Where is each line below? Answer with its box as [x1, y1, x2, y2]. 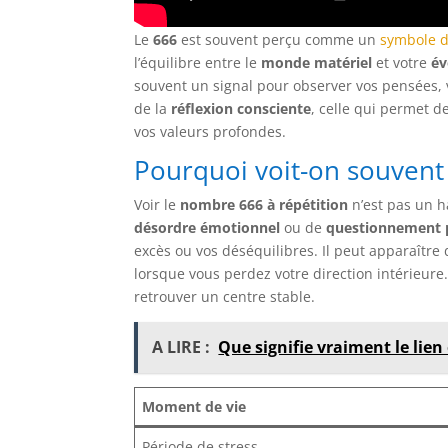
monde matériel [261, 52, 373, 72]
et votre [372, 52, 432, 72]
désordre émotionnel [134, 217, 281, 237]
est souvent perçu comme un [177, 29, 381, 49]
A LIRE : [152, 335, 211, 358]
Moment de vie [142, 396, 247, 416]
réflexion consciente [171, 98, 312, 118]
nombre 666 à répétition [180, 194, 349, 214]
